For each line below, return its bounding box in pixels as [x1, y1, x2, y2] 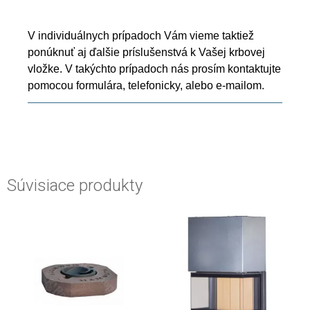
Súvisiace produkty [7, 176, 143, 196]
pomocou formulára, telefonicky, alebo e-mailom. [28, 80, 264, 92]
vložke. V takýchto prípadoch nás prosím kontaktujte [28, 63, 281, 75]
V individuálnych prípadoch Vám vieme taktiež [28, 30, 254, 42]
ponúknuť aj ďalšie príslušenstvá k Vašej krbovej [28, 46, 265, 59]
